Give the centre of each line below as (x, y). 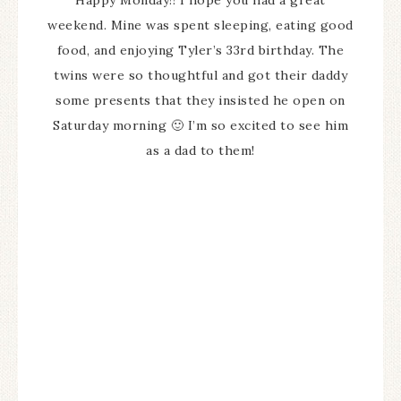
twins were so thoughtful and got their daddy (200, 76)
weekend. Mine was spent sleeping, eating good (200, 26)
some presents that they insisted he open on (200, 101)
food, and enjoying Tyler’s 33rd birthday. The (200, 51)
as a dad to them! (200, 151)
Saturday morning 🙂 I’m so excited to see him (200, 126)
